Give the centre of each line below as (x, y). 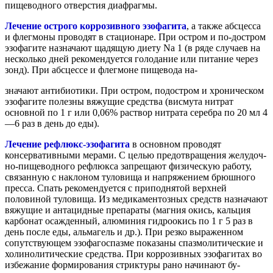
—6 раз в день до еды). (52, 123)
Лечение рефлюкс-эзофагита (69, 144)
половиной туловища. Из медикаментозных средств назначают (136, 199)
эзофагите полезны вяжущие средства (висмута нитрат (119, 101)
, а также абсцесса (224, 26)
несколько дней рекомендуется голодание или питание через (131, 58)
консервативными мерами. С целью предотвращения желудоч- (136, 155)
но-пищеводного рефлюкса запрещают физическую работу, (128, 166)
